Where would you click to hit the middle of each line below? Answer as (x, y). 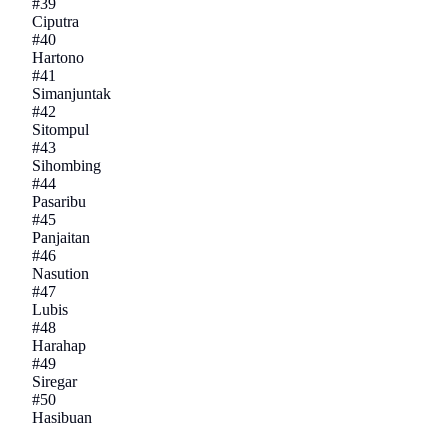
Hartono (58, 58)
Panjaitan (61, 238)
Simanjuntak (71, 94)
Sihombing (66, 166)
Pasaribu (59, 202)
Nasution (60, 274)
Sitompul (60, 130)
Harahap (59, 346)
